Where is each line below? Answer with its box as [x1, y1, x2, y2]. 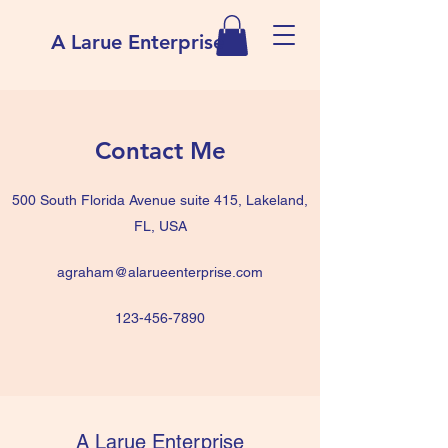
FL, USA [133, 218, 187, 234]
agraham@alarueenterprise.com [57, 264, 263, 280]
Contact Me [94, 136, 226, 165]
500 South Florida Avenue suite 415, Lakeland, [12, 192, 308, 208]
